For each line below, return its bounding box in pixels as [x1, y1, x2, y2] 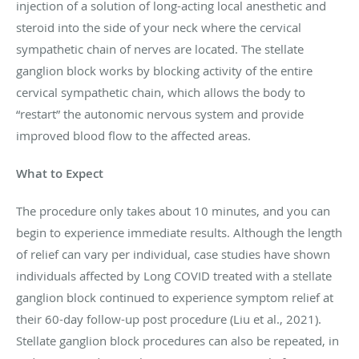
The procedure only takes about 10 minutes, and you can [16, 203, 330, 220]
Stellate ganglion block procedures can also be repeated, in [16, 333, 339, 349]
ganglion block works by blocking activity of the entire [16, 63, 313, 79]
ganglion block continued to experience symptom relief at [16, 289, 333, 306]
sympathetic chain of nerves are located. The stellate [16, 41, 304, 58]
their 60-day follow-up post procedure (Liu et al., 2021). [16, 311, 321, 328]
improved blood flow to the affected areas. [16, 127, 251, 144]
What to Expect [16, 165, 103, 183]
